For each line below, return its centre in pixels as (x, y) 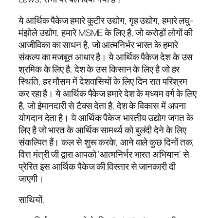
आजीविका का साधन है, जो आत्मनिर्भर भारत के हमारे (98, 45)
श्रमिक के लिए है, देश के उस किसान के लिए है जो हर (99, 69)
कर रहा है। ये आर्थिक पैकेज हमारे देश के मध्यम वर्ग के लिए (108, 93)
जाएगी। (31, 178)
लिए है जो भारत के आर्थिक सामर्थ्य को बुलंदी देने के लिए (102, 130)
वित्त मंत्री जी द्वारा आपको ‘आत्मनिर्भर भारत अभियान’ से (104, 154)
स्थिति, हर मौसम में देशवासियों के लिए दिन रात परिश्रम (103, 81)
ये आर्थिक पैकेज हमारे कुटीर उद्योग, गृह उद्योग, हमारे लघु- (106, 20)
